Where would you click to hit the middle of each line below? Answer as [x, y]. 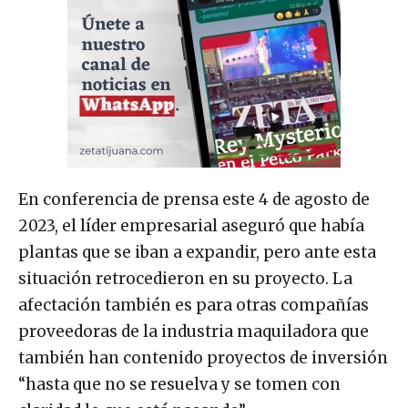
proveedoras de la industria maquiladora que [194, 331]
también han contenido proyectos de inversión [203, 357]
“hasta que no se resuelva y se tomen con [179, 384]
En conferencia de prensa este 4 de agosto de [194, 199]
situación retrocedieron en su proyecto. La [185, 278]
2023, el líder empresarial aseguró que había [191, 225]
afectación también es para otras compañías [194, 305]
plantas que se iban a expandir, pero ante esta [197, 252]
